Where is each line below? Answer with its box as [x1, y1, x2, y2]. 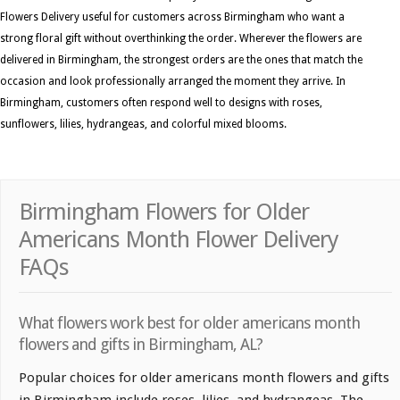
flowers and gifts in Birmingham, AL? [19, 334, 262, 354]
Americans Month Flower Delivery [19, 225, 338, 253]
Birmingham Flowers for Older [19, 197, 309, 225]
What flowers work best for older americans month [19, 312, 360, 332]
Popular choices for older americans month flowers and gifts [19, 369, 389, 386]
